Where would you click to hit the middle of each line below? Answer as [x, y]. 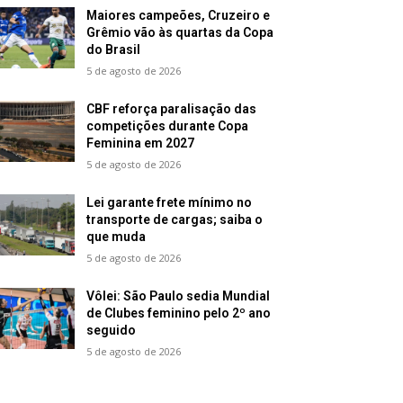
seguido [112, 330]
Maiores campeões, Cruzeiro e [179, 15]
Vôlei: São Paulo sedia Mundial [179, 296]
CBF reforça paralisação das [172, 109]
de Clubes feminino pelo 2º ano [179, 313]
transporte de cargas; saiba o [175, 219]
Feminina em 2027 [141, 143]
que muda [116, 237]
